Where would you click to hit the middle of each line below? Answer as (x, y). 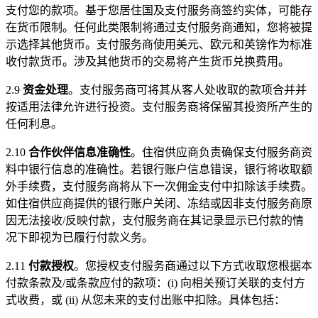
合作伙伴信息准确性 (79, 152)
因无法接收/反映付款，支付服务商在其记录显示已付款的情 (155, 220)
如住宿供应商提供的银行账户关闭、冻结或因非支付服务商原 (159, 203)
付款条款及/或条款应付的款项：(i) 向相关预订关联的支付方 (155, 283)
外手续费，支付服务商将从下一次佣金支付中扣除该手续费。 (159, 186)
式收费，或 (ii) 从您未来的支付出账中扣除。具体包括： (146, 300)
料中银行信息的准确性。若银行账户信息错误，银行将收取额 (159, 169)
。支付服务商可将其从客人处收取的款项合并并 (187, 89)
